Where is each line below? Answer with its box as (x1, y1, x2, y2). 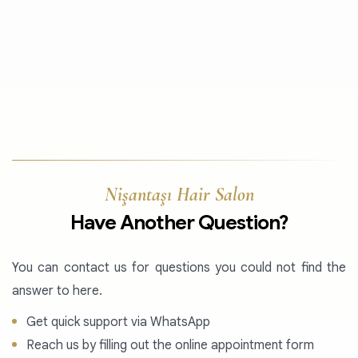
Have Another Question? (70, 210, 288, 235)
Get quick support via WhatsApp (26, 314, 210, 330)
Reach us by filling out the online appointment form (26, 337, 314, 353)
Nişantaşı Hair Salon (104, 183, 254, 206)
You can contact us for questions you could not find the (12, 260, 346, 276)
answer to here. (12, 283, 102, 299)
